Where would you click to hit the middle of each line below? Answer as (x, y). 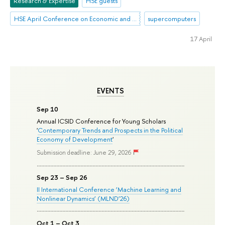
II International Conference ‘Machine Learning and (109, 190)
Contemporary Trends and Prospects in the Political (110, 130)
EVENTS (110, 91)
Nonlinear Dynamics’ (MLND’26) (83, 199)
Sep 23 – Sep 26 (62, 178)
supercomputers (172, 18)
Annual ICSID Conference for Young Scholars (101, 121)
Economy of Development (75, 139)
